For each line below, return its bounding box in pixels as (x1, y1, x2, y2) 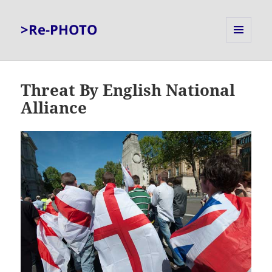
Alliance (21, 97, 87, 119)
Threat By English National (21, 79, 236, 101)
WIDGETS (226, 63, 260, 73)
